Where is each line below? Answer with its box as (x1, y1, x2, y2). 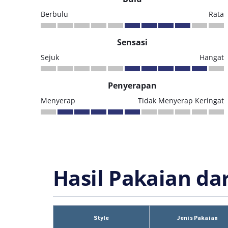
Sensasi (117, 37, 148, 48)
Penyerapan (108, 80, 157, 91)
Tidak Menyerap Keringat (138, 96, 224, 105)
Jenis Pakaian (177, 214, 218, 221)
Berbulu (41, 9, 68, 19)
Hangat (199, 52, 224, 62)
